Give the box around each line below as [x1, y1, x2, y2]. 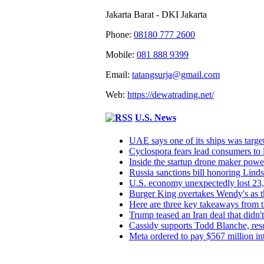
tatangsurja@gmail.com [132, 69, 220, 80]
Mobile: [105, 49, 137, 60]
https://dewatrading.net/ [127, 89, 214, 100]
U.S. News [135, 112, 176, 123]
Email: [105, 69, 132, 80]
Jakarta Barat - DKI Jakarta [105, 9, 207, 19]
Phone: [105, 29, 134, 39]
